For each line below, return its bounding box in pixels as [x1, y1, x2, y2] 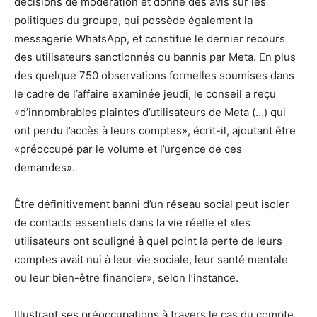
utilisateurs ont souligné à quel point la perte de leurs [14, 234, 282, 248]
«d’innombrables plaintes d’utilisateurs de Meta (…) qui [14, 105, 286, 119]
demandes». [14, 160, 75, 174]
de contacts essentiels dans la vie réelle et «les [14, 215, 250, 229]
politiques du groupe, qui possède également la [14, 13, 253, 27]
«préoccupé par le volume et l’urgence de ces [14, 142, 242, 156]
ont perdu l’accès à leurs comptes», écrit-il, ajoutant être [14, 123, 296, 137]
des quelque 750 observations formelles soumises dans [14, 68, 294, 82]
